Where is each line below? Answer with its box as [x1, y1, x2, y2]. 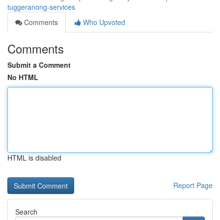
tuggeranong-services [7, 2, 75, 12]
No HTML [7, 72, 38, 82]
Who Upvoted [81, 17, 125, 27]
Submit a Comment [7, 60, 71, 70]
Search [15, 207, 37, 217]
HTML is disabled [7, 153, 61, 163]
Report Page [173, 180, 213, 190]
